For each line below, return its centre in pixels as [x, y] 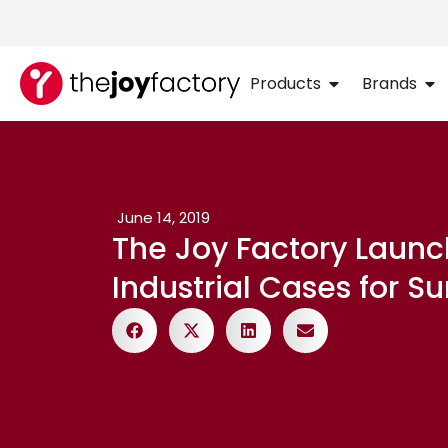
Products [285, 83]
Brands [389, 83]
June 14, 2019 [163, 217]
